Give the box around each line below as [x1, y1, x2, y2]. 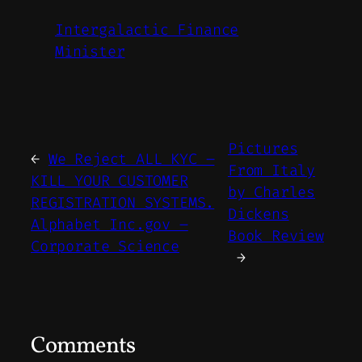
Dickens [227, 204, 289, 224]
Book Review [227, 225, 324, 246]
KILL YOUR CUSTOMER [31, 171, 188, 192]
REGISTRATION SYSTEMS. [31, 193, 215, 213]
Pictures [227, 138, 298, 158]
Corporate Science [31, 237, 179, 257]
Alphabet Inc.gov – [31, 215, 188, 235]
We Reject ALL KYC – [48, 149, 215, 170]
